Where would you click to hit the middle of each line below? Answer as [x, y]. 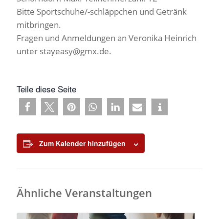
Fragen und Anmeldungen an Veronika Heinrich [106, 38]
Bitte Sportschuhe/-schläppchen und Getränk [101, 12]
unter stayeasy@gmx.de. [64, 51]
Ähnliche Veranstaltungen [84, 193]
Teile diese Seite [46, 89]
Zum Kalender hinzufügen [82, 143]
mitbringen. [39, 25]
